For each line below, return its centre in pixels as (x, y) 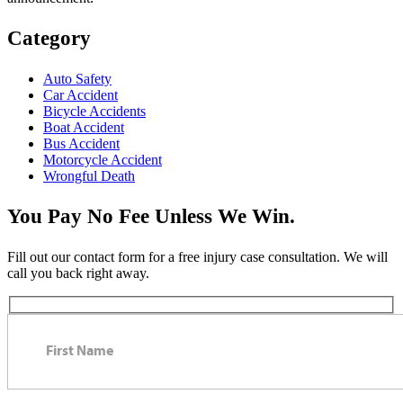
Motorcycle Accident (103, 160)
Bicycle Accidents (94, 112)
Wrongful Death (89, 176)
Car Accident (81, 95)
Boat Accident (84, 128)
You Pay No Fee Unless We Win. (151, 217)
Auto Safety (77, 79)
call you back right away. (78, 273)
